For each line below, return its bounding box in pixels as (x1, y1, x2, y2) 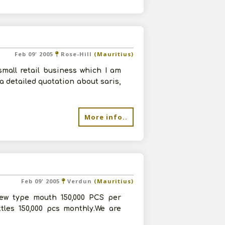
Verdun (67, 177, 92, 185)
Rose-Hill (61, 50, 92, 58)
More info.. (84, 113, 128, 122)
